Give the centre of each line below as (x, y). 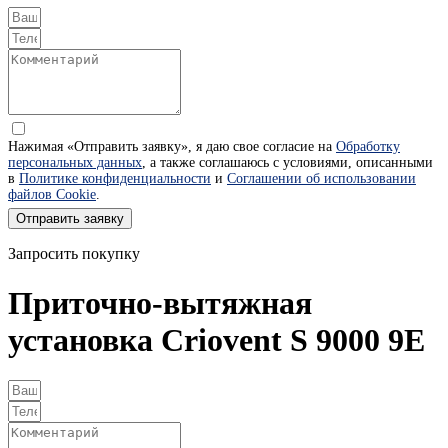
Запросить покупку (74, 254)
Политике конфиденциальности (115, 179)
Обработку (368, 147)
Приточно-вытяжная (160, 302)
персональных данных (75, 163)
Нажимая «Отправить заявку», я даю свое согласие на (172, 147)
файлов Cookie (52, 195)
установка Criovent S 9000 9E (216, 339)
